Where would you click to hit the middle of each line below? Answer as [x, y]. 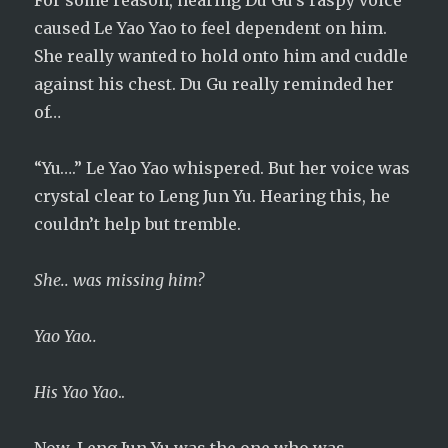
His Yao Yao [76, 392]
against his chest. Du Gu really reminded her [214, 84]
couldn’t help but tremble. [138, 224]
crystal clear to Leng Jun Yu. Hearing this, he [212, 196]
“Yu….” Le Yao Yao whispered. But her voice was [222, 168]
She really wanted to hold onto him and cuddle [221, 56]
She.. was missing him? [121, 280]
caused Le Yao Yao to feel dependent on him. [211, 28]
